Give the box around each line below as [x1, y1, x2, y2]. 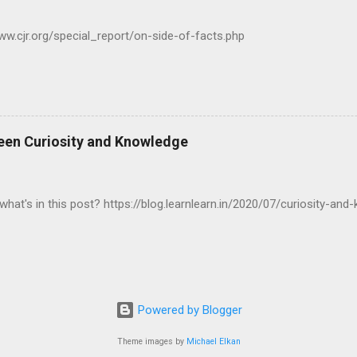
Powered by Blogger [134, 303, 242, 318]
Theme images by [116, 336, 186, 347]
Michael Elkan [186, 336, 241, 347]
